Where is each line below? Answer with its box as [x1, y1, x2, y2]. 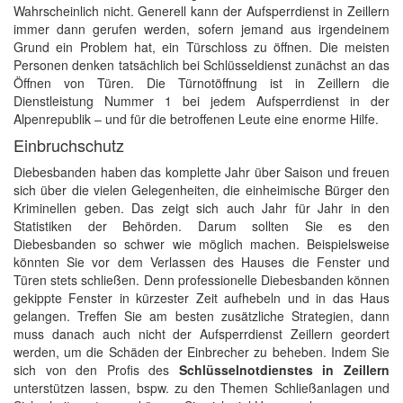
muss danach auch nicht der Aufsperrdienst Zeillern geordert [13, 325, 390, 343]
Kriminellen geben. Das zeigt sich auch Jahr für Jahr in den [13, 199, 390, 217]
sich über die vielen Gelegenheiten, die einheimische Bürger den [13, 181, 390, 199]
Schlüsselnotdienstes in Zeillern [178, 361, 390, 379]
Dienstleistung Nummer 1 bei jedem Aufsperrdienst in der [13, 92, 390, 110]
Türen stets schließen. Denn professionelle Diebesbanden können [13, 271, 390, 289]
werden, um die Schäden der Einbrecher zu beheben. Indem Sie [13, 343, 390, 361]
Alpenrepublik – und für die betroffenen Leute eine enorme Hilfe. [13, 110, 379, 128]
